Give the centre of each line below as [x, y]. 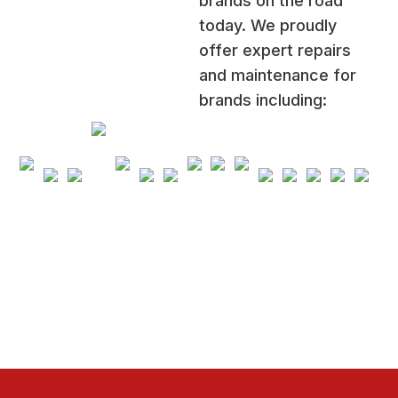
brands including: [263, 100]
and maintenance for [278, 76]
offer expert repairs [275, 51]
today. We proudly [268, 26]
